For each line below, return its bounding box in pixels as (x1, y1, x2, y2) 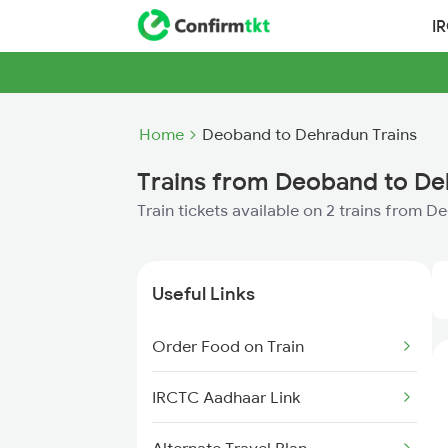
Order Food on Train (152, 336, 304, 356)
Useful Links (152, 282, 255, 305)
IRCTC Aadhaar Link (152, 387, 300, 407)
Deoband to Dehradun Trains (202, 124, 417, 144)
